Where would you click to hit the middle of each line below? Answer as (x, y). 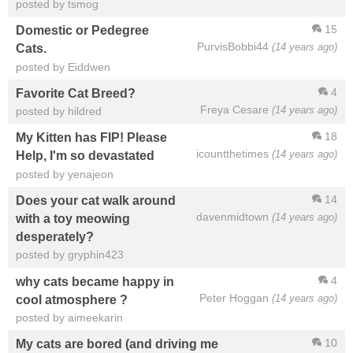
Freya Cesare (234, 109)
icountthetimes (232, 154)
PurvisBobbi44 (233, 47)
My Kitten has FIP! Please (91, 137)
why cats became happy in (95, 281)
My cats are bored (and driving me (117, 344)
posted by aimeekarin (69, 318)
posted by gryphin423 (70, 255)
